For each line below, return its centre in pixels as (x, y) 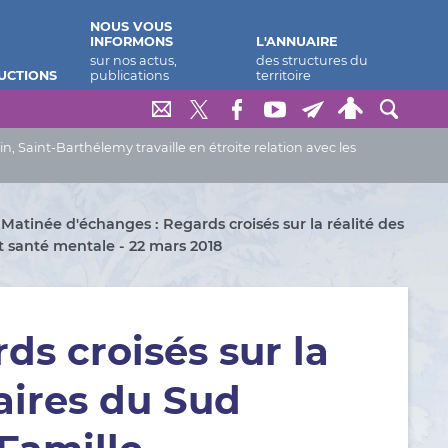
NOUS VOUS (130, 26)
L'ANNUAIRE (297, 41)
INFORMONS (131, 41)
